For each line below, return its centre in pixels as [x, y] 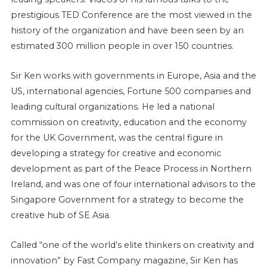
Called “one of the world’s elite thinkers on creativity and [132, 245]
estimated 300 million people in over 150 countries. [122, 46]
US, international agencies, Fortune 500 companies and [131, 91]
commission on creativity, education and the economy [128, 122]
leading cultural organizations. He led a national [112, 106]
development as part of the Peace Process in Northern [131, 168]
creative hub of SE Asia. [60, 215]
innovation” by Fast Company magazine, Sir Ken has [124, 260]
